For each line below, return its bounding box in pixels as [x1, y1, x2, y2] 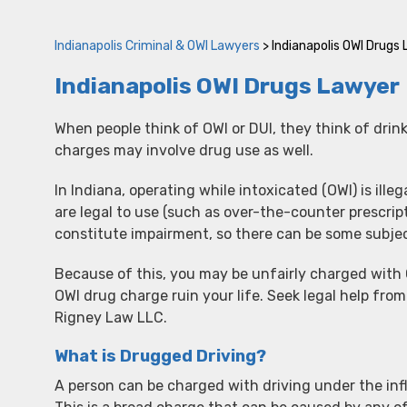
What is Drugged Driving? [55, 346, 266, 366]
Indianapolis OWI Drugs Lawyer [55, 73, 400, 99]
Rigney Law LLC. [55, 309, 167, 326]
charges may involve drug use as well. [55, 142, 313, 159]
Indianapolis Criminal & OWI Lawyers [55, 38, 260, 54]
